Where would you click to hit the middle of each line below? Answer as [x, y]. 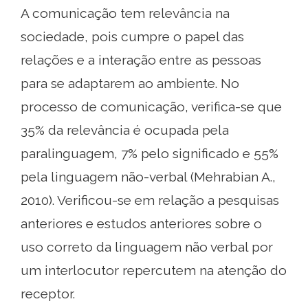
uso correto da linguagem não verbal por [147, 246]
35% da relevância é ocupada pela [125, 130]
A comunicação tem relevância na [125, 13]
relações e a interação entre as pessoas [141, 59]
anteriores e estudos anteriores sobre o [141, 223]
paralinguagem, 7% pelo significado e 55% [150, 153]
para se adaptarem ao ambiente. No [130, 83]
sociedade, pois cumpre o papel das [132, 36]
